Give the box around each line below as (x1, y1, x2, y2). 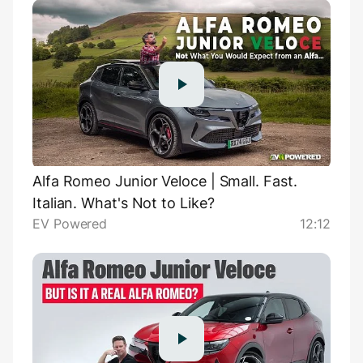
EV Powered (32, 216, 108, 233)
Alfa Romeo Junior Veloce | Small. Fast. (32, 173, 297, 190)
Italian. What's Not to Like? (32, 194, 215, 212)
